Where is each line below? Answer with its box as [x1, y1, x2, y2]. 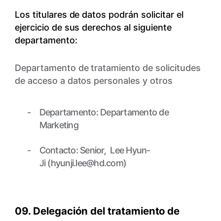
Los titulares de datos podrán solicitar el [14, 9, 184, 20]
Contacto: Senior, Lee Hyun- [39, 144, 150, 155]
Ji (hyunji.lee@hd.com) [39, 157, 127, 168]
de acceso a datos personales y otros [14, 75, 173, 86]
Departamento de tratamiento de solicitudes [14, 62, 201, 74]
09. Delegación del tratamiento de [14, 205, 180, 218]
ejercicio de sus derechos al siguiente [14, 22, 172, 33]
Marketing [39, 119, 78, 130]
